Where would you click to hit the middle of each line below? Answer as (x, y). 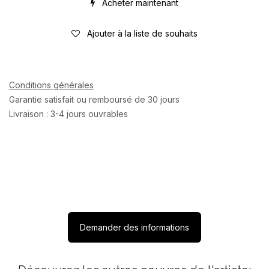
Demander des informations (134, 227)
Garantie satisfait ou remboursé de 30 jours (94, 99)
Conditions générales (51, 85)
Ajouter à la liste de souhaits (142, 33)
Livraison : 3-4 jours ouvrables (68, 113)
